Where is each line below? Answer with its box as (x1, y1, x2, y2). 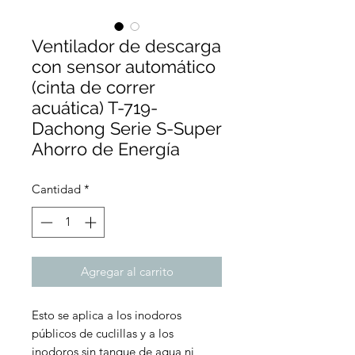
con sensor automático (32, 56, 216, 77)
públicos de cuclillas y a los (32, 325, 174, 341)
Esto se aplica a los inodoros (32, 307, 181, 323)
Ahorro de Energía (32, 139, 180, 159)
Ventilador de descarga (32, 36, 221, 56)
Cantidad (32, 181, 81, 197)
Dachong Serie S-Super (32, 118, 221, 139)
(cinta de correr (32, 77, 155, 97)
